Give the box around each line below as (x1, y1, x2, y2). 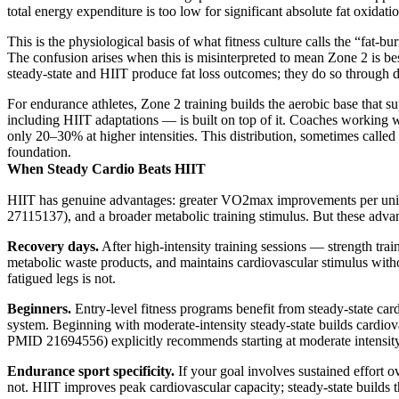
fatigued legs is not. (7, 270, 116, 286)
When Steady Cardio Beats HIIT (7, 160, 206, 176)
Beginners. (7, 300, 71, 316)
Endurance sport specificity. (7, 362, 175, 379)
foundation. (7, 143, 71, 159)
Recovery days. (7, 238, 99, 254)
